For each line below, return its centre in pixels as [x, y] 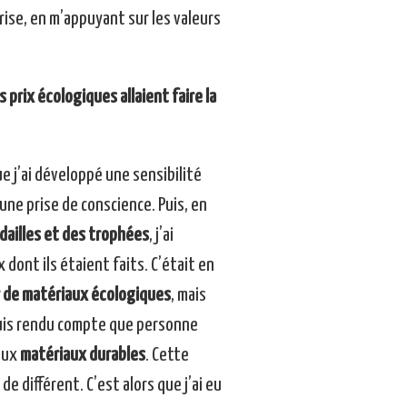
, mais [188, 296]
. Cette [167, 356]
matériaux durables [82, 356]
